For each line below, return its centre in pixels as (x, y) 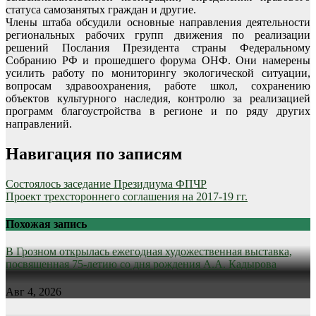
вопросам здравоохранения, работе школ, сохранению (158, 85)
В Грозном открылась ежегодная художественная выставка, (149, 252)
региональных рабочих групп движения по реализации (158, 35)
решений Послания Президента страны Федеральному (158, 47)
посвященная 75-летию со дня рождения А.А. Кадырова (141, 265)
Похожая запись (46, 224)
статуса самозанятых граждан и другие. (101, 9)
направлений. (39, 123)
